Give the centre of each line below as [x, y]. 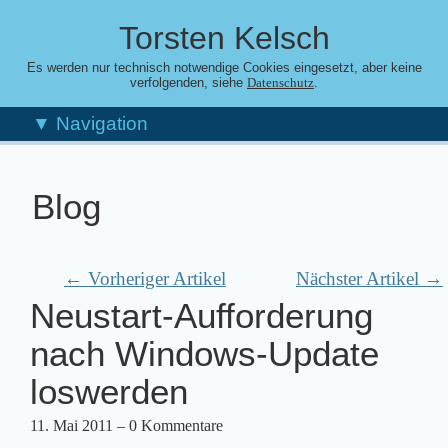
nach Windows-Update [204, 354]
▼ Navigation [90, 123]
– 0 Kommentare [168, 426]
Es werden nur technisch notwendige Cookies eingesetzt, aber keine [224, 67]
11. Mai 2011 [71, 426]
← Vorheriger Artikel [145, 279]
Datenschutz [280, 83]
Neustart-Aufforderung [201, 316]
